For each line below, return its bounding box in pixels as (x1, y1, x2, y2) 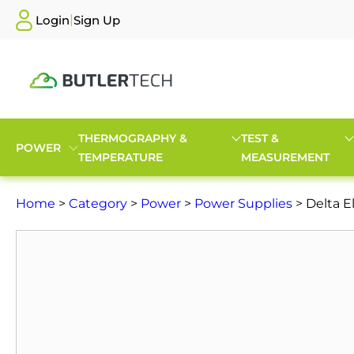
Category (69, 196, 127, 211)
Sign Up (73, 12, 120, 28)
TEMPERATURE (78, 149, 163, 164)
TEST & (241, 130, 280, 145)
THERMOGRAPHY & (78, 130, 187, 145)
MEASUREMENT (241, 149, 330, 164)
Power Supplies (194, 196, 292, 211)
